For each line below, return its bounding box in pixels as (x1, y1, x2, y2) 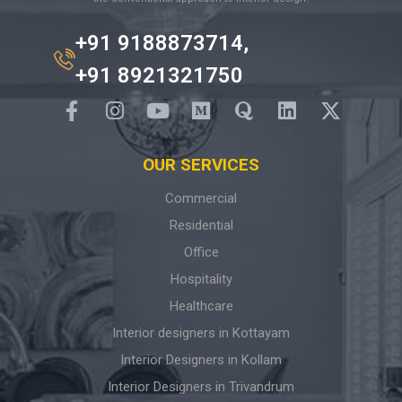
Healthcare (169, 297, 233, 314)
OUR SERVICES (143, 153, 259, 175)
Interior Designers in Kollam (120, 351, 282, 368)
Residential (169, 216, 233, 233)
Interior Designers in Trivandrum (108, 378, 294, 395)
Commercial (165, 189, 237, 206)
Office (183, 243, 219, 260)
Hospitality (170, 270, 232, 287)
